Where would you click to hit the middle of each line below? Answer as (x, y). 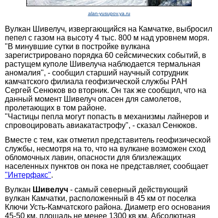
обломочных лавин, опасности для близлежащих (93, 157)
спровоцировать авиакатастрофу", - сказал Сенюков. (101, 125)
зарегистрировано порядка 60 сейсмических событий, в (106, 55)
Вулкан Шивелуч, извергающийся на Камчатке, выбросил (109, 29)
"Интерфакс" (28, 175)
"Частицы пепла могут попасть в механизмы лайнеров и (107, 116)
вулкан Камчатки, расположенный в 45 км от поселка (100, 198)
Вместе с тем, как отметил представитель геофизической (108, 140)
